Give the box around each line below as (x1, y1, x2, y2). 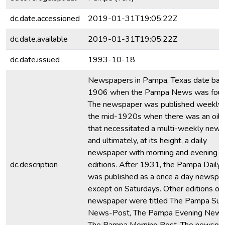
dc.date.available (10, 34, 68, 45)
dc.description (10, 159, 58, 170)
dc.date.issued (10, 54, 60, 65)
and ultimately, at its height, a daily (88, 135, 207, 146)
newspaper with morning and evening (88, 147, 217, 158)
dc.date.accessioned (10, 13, 80, 24)
